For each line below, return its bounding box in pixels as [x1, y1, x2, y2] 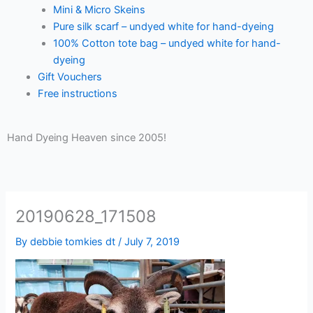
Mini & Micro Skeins [52, 3, 145, 16]
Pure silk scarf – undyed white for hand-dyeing [52, 20, 274, 33]
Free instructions [37, 87, 117, 100]
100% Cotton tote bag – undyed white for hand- [52, 36, 281, 50]
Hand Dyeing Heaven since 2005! [7, 131, 166, 144]
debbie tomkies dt [30, 235, 119, 248]
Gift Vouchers [37, 70, 102, 83]
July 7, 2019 [124, 235, 180, 248]
